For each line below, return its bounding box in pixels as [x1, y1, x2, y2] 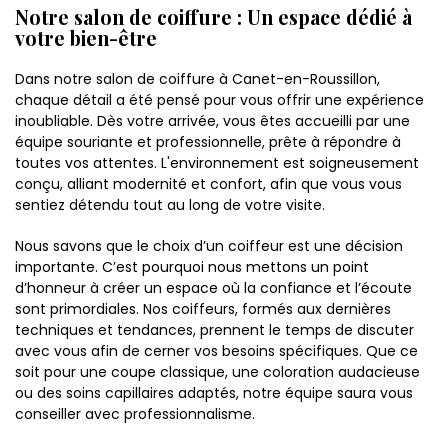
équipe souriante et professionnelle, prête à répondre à [15, 132, 401, 153]
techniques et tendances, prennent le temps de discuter [15, 320, 414, 341]
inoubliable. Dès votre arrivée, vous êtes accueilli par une [15, 111, 410, 132]
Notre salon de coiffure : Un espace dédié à [15, 4, 412, 31]
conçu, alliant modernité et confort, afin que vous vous [15, 174, 402, 195]
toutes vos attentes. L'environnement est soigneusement [15, 153, 419, 174]
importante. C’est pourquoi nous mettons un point [15, 257, 369, 278]
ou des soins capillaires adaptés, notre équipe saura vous [15, 383, 413, 404]
